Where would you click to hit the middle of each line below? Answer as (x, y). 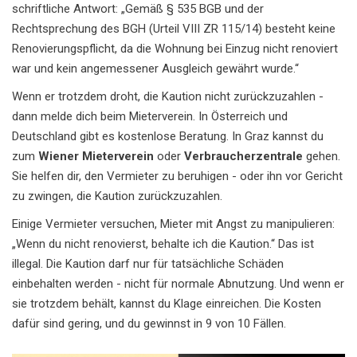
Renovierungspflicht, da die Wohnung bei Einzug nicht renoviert (175, 49)
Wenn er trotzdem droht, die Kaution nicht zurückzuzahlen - (168, 97)
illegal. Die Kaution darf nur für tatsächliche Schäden (148, 264)
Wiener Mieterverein (96, 157)
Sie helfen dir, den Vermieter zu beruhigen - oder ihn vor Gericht (177, 177)
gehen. (322, 157)
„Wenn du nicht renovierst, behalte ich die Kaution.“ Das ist (163, 244)
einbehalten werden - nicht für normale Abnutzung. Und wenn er (178, 284)
